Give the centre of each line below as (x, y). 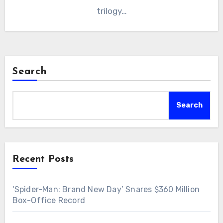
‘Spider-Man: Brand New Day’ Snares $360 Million (106, 190)
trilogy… (111, 11)
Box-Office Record (49, 201)
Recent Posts (43, 160)
